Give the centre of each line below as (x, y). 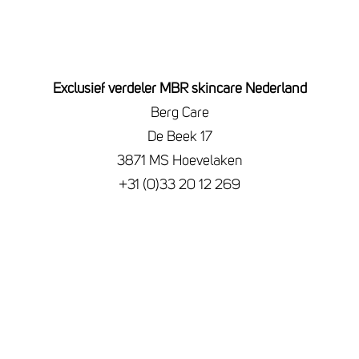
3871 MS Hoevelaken (179, 161)
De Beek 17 (179, 137)
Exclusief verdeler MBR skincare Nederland (179, 89)
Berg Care (179, 113)
